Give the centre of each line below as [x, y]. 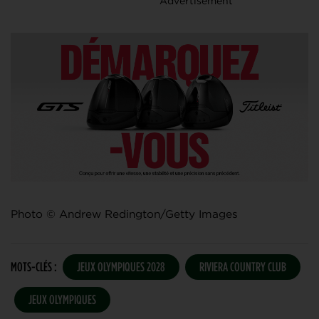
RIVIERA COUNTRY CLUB [243, 267]
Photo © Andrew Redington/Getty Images [124, 214]
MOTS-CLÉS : [34, 267]
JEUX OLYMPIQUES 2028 [121, 267]
